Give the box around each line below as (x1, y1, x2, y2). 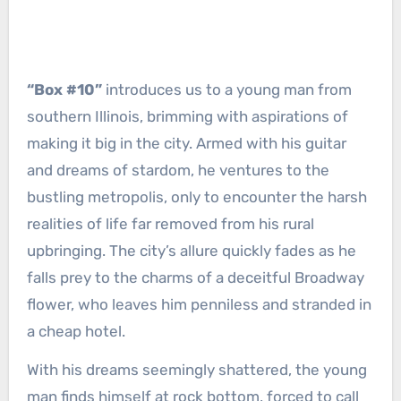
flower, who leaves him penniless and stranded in (26, 295, 371, 314)
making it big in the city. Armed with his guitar (26, 134, 346, 153)
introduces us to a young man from (101, 81, 352, 99)
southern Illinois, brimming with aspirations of (26, 107, 348, 126)
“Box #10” (26, 81, 102, 99)
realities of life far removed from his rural (26, 215, 314, 234)
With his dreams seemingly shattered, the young (26, 361, 367, 380)
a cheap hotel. (26, 322, 125, 341)
